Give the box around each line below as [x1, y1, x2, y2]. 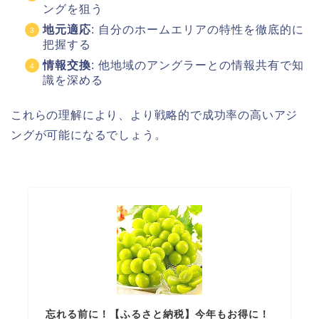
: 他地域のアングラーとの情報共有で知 [91, 59, 304, 72]
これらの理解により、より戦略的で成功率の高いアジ [11, 109, 298, 122]
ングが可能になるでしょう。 [11, 129, 167, 142]
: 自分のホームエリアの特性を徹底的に [91, 23, 304, 36]
